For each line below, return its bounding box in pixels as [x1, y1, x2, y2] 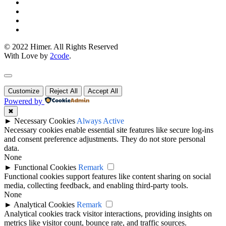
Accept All [88, 87, 118, 95]
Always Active [77, 116, 124, 125]
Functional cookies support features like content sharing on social [4, 172, 211, 181]
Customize [8, 87, 39, 95]
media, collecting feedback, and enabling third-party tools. [4, 181, 188, 190]
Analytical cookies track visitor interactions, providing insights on [4, 209, 212, 218]
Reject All [49, 87, 78, 95]
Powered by [4, 96, 42, 105]
